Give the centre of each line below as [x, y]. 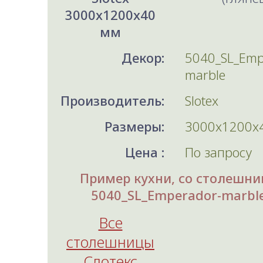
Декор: [143, 57]
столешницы [110, 242]
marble [205, 74]
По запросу [218, 152]
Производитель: [112, 100]
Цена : [145, 152]
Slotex [202, 100]
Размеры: [134, 126]
